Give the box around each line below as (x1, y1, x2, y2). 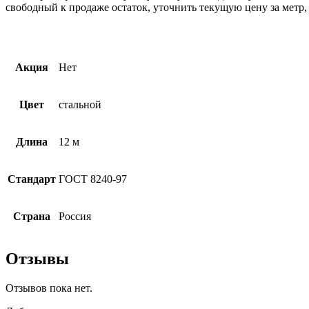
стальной (59, 99, 101, 111)
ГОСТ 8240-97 (59, 173, 127, 186)
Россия (59, 210, 91, 223)
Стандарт (8, 173, 56, 186)
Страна (13, 210, 50, 223)
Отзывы (6, 249, 69, 268)
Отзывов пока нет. (6, 281, 92, 294)
